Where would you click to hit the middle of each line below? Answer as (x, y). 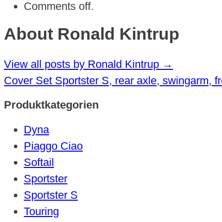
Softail (39, 163)
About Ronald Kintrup (92, 34)
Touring (41, 212)
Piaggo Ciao (53, 146)
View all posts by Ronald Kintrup (83, 64)
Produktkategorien (51, 105)
